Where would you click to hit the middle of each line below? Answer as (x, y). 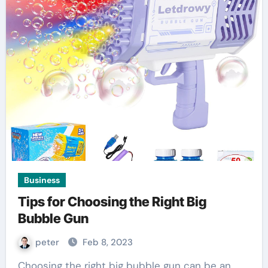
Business (42, 180)
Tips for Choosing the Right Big (112, 202)
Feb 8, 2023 (107, 242)
